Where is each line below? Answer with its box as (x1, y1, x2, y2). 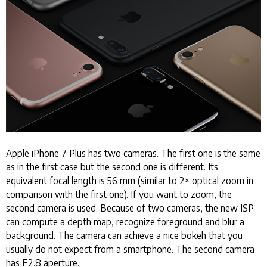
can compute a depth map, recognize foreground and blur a (6, 215, 244, 227)
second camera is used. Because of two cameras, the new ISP (6, 201, 254, 213)
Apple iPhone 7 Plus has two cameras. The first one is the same (6, 147, 260, 159)
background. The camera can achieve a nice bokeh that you (6, 229, 243, 241)
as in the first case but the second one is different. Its (6, 160, 218, 172)
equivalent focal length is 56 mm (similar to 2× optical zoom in (6, 174, 253, 186)
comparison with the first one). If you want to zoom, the (6, 188, 232, 200)
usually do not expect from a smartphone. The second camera (6, 243, 254, 254)
